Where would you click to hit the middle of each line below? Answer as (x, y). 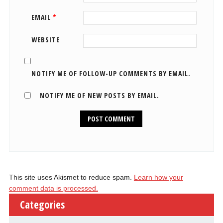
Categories (42, 204)
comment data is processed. (53, 188)
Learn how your (158, 177)
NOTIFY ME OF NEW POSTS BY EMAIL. (99, 95)
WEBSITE (45, 40)
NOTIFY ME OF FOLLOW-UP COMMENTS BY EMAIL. (111, 73)
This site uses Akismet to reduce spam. (71, 177)
